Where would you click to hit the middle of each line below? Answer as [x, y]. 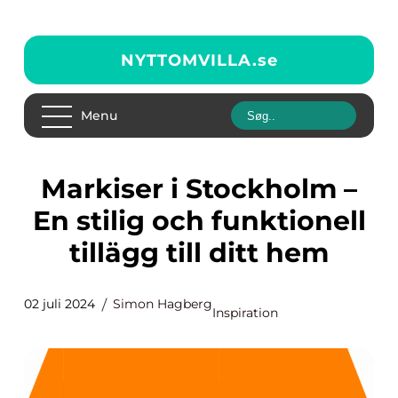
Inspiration [245, 313]
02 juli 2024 [60, 304]
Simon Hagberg [163, 304]
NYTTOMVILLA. [189, 60]
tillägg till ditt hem [199, 253]
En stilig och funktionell [199, 221]
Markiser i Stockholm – [54, 189]
